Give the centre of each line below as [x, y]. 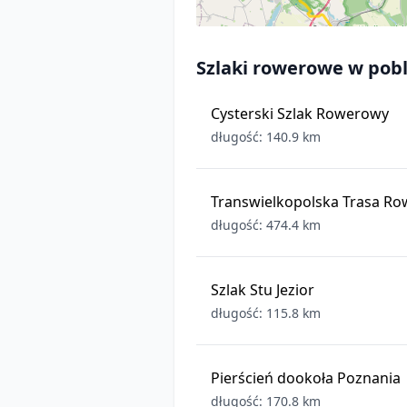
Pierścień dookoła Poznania [306, 378]
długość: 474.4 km [266, 225]
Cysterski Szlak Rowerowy [300, 114]
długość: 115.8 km [266, 313]
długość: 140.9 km [266, 137]
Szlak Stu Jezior [263, 290]
